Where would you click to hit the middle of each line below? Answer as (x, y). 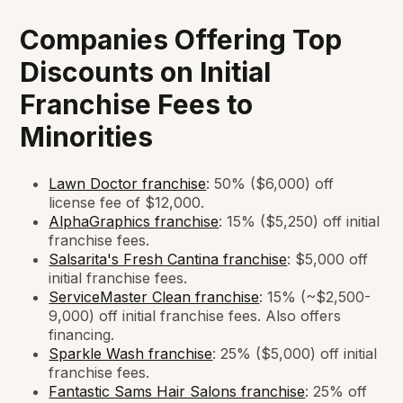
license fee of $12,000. (127, 202)
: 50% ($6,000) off (270, 183)
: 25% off (336, 391)
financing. (82, 334)
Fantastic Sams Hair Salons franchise (177, 391)
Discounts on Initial (146, 72)
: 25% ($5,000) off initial (295, 353)
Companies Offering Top (181, 39)
